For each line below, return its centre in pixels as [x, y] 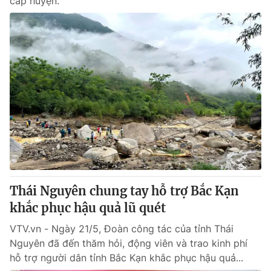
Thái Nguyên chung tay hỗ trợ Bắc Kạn [124, 191]
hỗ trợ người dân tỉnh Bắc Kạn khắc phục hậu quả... [126, 258]
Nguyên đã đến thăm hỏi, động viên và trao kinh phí [129, 243]
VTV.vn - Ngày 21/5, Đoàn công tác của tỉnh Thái [122, 229]
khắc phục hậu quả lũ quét [88, 208]
